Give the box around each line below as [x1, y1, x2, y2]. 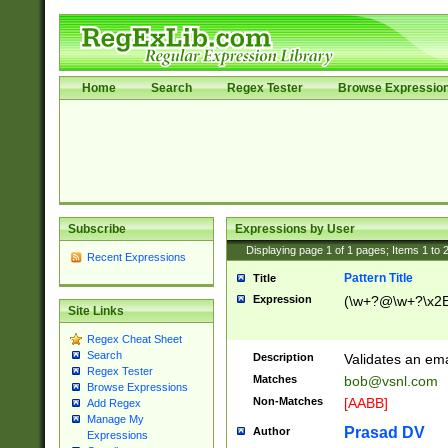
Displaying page [236, 244, 326, 256]
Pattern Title [343, 271, 413, 285]
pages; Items [352, 244, 422, 256]
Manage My [86, 413, 144, 426]
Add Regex [86, 397, 141, 410]
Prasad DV [343, 424, 425, 441]
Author [252, 425, 290, 437]
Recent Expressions [86, 251, 186, 263]
